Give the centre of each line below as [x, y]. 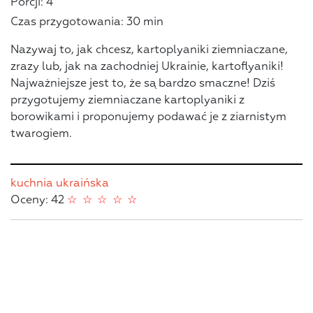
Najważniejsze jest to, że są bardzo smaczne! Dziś [143, 84]
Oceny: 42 [39, 201]
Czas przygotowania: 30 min [87, 23]
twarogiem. [41, 134]
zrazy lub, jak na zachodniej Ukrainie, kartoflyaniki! [147, 67]
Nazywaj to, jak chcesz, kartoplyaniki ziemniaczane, [149, 51]
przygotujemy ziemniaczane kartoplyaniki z [128, 101]
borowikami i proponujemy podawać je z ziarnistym [148, 118]
